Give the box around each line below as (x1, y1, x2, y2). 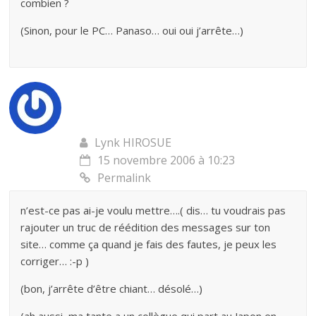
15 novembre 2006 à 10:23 (97, 152, 236, 168)
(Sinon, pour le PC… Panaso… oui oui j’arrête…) (20, 23, 244, 37)
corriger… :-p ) (20, 254, 90, 268)
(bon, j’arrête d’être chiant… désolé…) (20, 281, 203, 296)
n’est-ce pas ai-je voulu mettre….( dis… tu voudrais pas (20, 203, 286, 217)
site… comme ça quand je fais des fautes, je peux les (20, 237, 277, 251)
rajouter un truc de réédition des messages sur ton (20, 220, 271, 234)
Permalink (97, 170, 152, 186)
